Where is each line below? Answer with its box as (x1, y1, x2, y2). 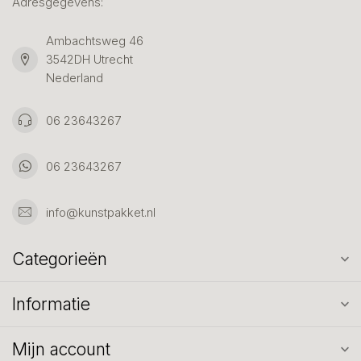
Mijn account (12, 339, 110, 359)
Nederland (46, 70, 103, 85)
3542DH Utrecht (46, 52, 133, 67)
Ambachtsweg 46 (46, 33, 143, 48)
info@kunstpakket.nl (46, 204, 156, 220)
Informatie (12, 294, 90, 314)
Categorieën (12, 249, 107, 269)
